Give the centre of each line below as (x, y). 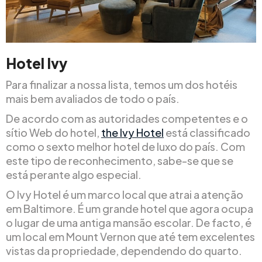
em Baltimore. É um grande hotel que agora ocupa (130, 209)
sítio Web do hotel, (54, 133)
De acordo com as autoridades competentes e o (127, 119)
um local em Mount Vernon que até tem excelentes (130, 237)
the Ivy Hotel (132, 133)
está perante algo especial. (74, 175)
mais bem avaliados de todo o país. (93, 99)
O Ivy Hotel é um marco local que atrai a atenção (125, 195)
